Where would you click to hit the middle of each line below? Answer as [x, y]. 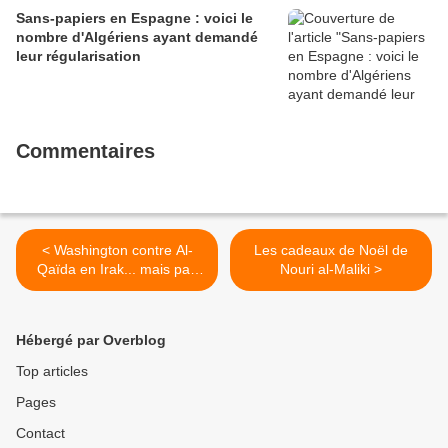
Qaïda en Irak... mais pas [117, 269]
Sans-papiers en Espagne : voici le [134, 18]
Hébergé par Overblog [91, 340]
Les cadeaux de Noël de [331, 250]
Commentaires [85, 151]
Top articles [52, 371]
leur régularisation [78, 56]
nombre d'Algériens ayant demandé [137, 37]
